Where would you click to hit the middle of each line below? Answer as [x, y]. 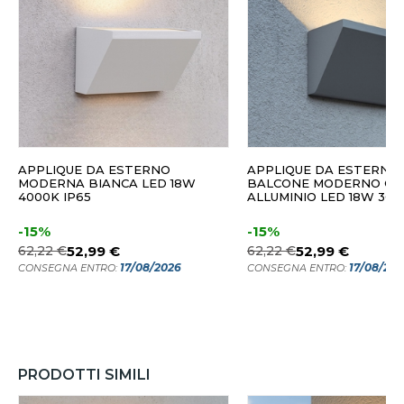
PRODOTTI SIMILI [84, 375]
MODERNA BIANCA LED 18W [107, 184]
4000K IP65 [55, 197]
